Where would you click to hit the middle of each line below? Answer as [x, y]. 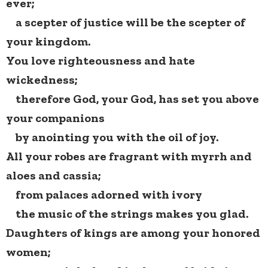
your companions [55, 118]
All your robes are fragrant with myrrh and [129, 156]
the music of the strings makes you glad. [127, 214]
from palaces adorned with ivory [104, 195]
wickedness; [42, 80]
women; [28, 252]
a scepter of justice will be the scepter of [126, 22]
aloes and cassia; [54, 176]
